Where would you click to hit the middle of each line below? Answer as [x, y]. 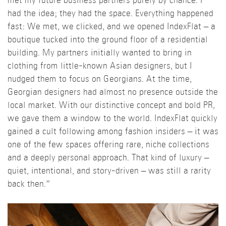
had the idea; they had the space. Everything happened [110, 14]
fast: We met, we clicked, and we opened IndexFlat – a [111, 27]
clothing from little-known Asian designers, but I [100, 66]
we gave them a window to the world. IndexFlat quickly [112, 119]
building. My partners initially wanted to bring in [100, 53]
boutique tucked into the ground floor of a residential [108, 40]
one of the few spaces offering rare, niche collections [108, 145]
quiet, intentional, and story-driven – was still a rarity [109, 171]
